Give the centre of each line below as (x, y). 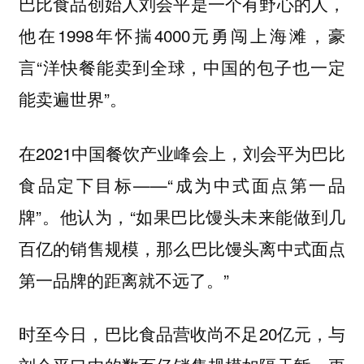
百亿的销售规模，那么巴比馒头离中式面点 (182, 247)
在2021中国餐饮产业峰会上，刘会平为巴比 (182, 152)
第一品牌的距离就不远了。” (123, 279)
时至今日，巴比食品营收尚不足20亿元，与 (182, 334)
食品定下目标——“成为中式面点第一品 (182, 184)
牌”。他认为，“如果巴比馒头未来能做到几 (182, 216)
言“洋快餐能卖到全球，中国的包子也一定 (182, 67)
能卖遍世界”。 (72, 99)
